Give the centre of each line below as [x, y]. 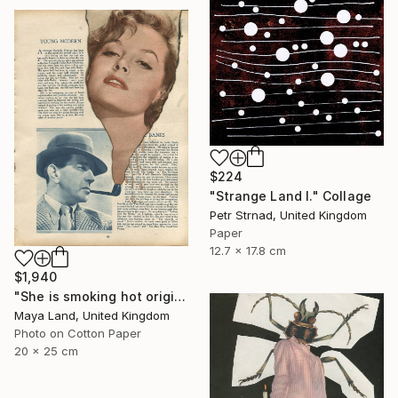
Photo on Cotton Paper [78, 334]
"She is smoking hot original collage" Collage [180, 297]
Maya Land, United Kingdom [92, 316]
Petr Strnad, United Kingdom [288, 215]
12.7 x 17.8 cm [248, 251]
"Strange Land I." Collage [291, 196]
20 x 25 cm [46, 351]
